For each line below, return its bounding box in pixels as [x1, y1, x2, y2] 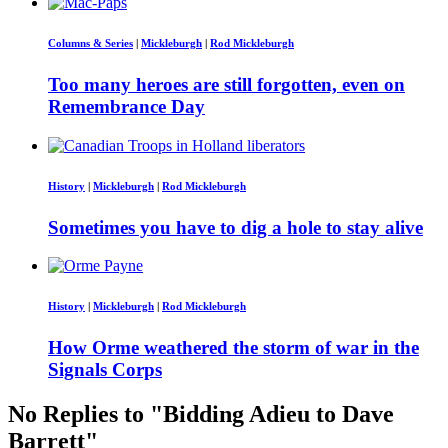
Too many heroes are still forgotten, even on [48, 74, 405, 96]
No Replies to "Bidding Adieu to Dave [8, 401, 394, 428]
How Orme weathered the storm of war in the [48, 337, 419, 359]
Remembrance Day [48, 96, 205, 118]
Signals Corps [48, 359, 162, 381]
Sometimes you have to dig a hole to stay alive [48, 216, 423, 238]
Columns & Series [48, 37, 133, 50]
